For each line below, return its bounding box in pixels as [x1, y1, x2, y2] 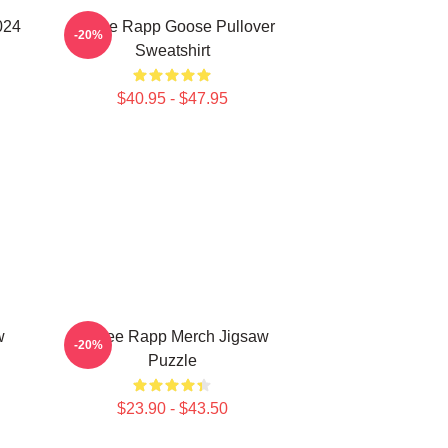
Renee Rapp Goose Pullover [69, 18, 275, 35]
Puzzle [147, 352, 197, 369]
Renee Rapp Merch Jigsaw [75, 328, 269, 345]
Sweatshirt [134, 42, 210, 59]
